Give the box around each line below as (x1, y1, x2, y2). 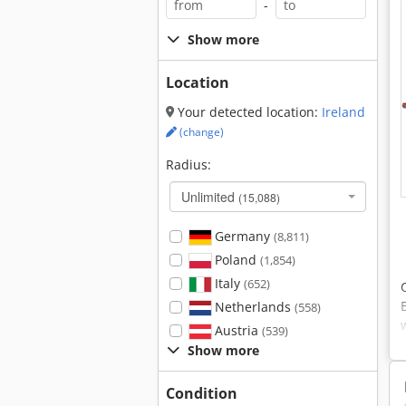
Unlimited (181, 188, 238, 206)
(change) (177, 124, 224, 140)
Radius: (166, 156, 211, 173)
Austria (210, 322, 262, 339)
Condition (166, 383, 237, 403)
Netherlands (210, 298, 295, 315)
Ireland (322, 103, 365, 121)
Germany (210, 227, 274, 245)
